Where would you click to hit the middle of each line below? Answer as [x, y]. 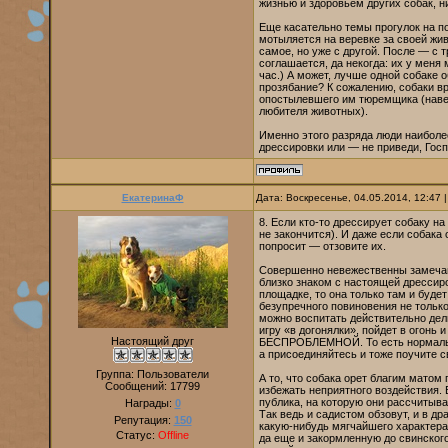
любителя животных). [313, 111]
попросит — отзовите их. [322, 246]
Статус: [137, 435]
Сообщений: [137, 386]
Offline [173, 435]
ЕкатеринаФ [152, 197]
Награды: [149, 403]
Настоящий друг [152, 341]
